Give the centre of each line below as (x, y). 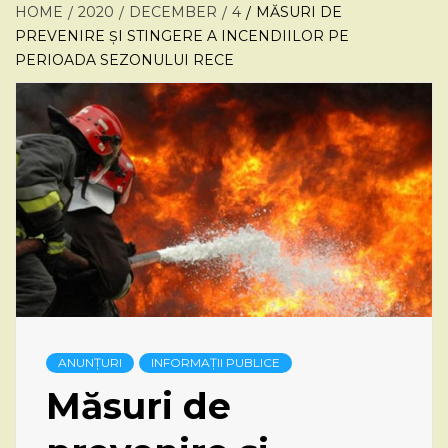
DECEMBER (173, 12)
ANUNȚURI (90, 362)
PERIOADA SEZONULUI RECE (124, 60)
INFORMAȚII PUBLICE (215, 362)
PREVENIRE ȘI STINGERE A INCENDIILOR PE (182, 36)
